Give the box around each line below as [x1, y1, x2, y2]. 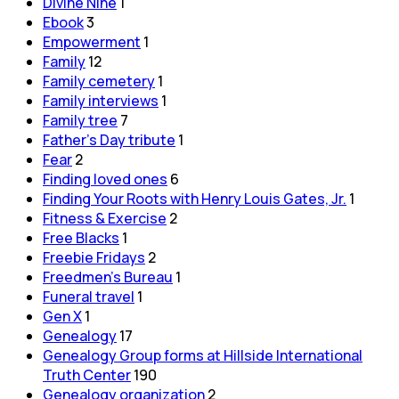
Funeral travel [43, 286, 134, 306]
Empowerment [43, 31, 141, 52]
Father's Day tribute [43, 129, 175, 150]
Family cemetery [43, 70, 155, 91]
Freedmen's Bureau [43, 266, 173, 287]
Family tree [43, 110, 118, 130]
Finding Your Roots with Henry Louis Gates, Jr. [43, 188, 346, 208]
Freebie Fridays [43, 247, 145, 267]
